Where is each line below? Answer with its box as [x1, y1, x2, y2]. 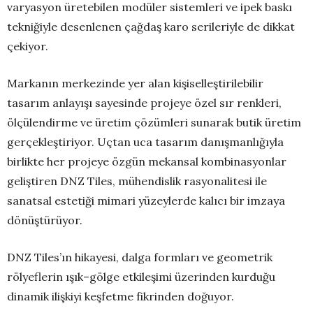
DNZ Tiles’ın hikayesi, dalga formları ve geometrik [7, 250, 272, 265]
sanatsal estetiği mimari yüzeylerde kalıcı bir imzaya [7, 194, 285, 208]
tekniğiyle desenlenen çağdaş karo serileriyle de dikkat [7, 20, 295, 34]
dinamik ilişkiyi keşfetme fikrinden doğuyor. [7, 289, 234, 304]
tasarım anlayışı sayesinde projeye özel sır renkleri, [7, 96, 282, 110]
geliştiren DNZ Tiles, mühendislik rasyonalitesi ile [7, 174, 267, 189]
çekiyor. [7, 39, 48, 54]
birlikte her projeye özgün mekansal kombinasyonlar [7, 154, 286, 169]
